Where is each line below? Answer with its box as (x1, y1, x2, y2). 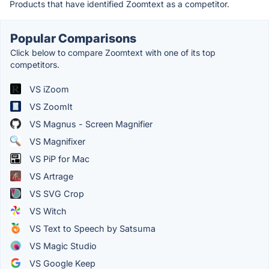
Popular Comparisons (10, 31, 136, 46)
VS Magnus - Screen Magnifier (27, 118, 153, 129)
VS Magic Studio (27, 240, 97, 251)
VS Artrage (27, 171, 73, 181)
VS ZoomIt (27, 101, 73, 112)
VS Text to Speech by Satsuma (27, 223, 156, 234)
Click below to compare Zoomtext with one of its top (10, 47, 216, 58)
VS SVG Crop (27, 188, 84, 199)
